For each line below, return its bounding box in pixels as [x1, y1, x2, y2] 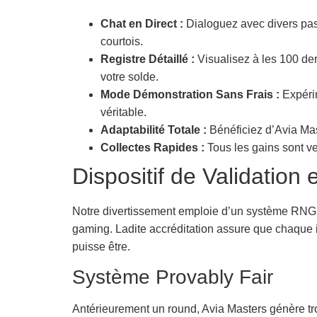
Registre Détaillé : [100, 52, 195, 65]
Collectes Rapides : [100, 141, 204, 154]
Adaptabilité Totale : [100, 123, 207, 136]
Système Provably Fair [72, 266, 273, 289]
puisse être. [72, 240, 130, 253]
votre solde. [100, 70, 158, 83]
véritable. [100, 105, 146, 118]
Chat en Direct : [100, 17, 183, 30]
